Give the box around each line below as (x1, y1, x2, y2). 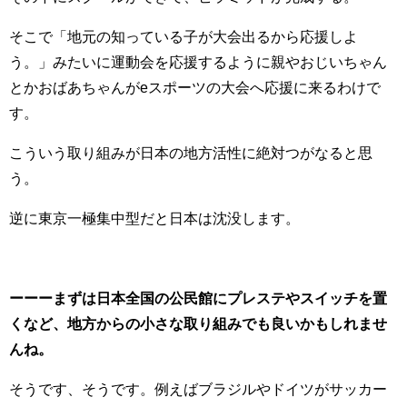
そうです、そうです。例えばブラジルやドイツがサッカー (9, 382, 387, 396)
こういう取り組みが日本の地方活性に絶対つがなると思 (9, 145, 372, 160)
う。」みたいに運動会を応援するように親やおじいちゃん (9, 55, 387, 69)
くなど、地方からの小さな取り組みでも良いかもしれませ (9, 316, 387, 331)
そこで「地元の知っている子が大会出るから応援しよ (9, 29, 358, 44)
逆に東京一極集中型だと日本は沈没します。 (9, 211, 300, 225)
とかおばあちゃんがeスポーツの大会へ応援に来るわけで (9, 80, 381, 94)
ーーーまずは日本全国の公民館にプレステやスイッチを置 (9, 291, 387, 305)
